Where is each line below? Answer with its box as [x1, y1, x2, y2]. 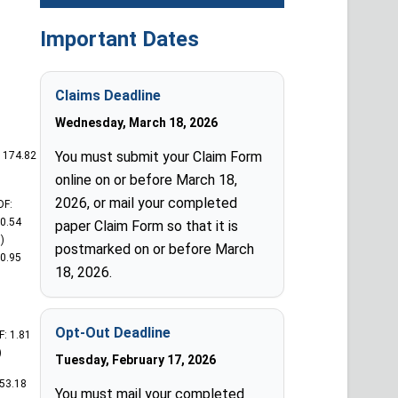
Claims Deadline [55, 87, 162, 104]
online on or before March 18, [55, 171, 238, 188]
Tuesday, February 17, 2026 [55, 353, 217, 367]
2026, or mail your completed [55, 195, 238, 211]
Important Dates [40, 27, 200, 52]
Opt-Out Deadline [55, 324, 171, 341]
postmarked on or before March [55, 241, 255, 258]
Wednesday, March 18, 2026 [55, 115, 219, 130]
